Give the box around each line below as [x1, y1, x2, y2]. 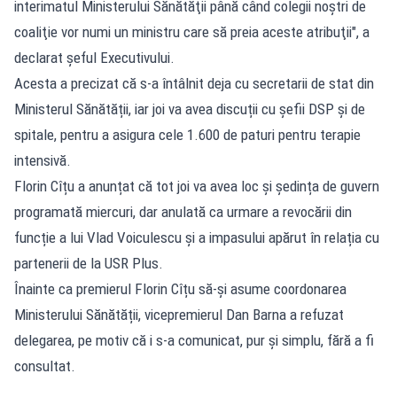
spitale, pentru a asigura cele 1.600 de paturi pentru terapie [14, 125, 361, 144]
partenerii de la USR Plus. [14, 253, 163, 272]
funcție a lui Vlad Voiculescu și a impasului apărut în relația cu [14, 228, 379, 246]
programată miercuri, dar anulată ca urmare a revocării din [14, 202, 352, 221]
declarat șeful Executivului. [14, 48, 175, 66]
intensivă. [14, 151, 71, 169]
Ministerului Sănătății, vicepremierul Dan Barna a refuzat [14, 305, 344, 323]
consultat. [14, 356, 75, 375]
